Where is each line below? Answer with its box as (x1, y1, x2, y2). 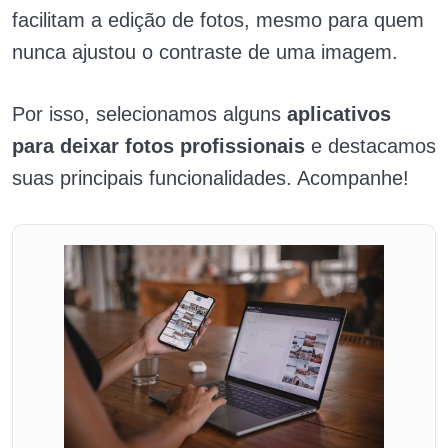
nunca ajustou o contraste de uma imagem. (12, 40, 398, 63)
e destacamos (305, 134, 436, 157)
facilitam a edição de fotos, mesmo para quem (12, 8, 424, 31)
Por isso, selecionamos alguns (12, 102, 287, 125)
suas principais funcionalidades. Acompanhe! (12, 166, 409, 189)
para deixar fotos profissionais (12, 134, 305, 157)
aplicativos (287, 102, 391, 125)
